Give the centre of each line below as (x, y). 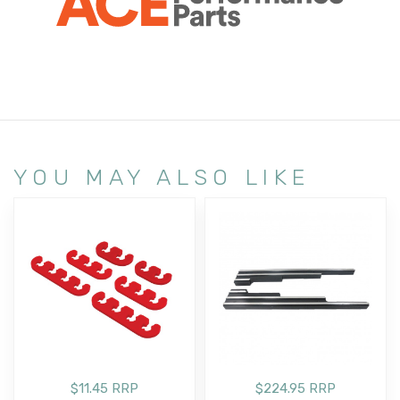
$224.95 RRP (296, 388)
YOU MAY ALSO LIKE (162, 176)
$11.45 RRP (104, 388)
